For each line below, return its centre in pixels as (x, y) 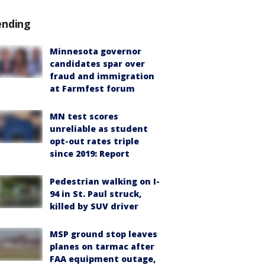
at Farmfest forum (92, 88)
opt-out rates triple (94, 141)
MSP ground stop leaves (104, 234)
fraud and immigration (102, 76)
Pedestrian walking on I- (105, 181)
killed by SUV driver (94, 206)
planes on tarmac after (102, 246)
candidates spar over (97, 64)
